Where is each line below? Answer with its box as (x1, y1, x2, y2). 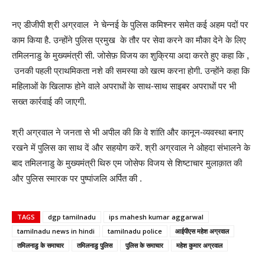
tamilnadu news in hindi (17, 226, 95, 235)
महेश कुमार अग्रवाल (176, 240, 222, 250)
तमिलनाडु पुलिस (77, 240, 112, 250)
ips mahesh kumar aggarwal (109, 212, 203, 221)
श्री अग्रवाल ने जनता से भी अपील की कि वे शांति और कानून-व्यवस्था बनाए (12, 127, 244, 137)
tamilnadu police (108, 226, 162, 235)
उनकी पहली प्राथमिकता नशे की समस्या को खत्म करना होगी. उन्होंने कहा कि (12, 65, 250, 76)
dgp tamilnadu (48, 212, 96, 221)
